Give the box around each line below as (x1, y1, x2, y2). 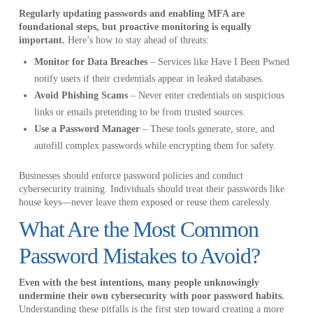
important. (18, 35, 65, 46)
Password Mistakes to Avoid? (18, 242, 260, 268)
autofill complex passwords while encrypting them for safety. (34, 140, 277, 152)
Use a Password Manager (34, 124, 140, 135)
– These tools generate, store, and (140, 124, 275, 135)
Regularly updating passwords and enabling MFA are (18, 8, 245, 20)
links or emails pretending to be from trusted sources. (34, 107, 246, 118)
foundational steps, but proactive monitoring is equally (18, 22, 252, 33)
